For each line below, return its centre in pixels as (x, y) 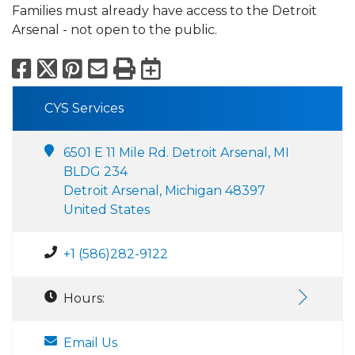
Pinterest (137, 68)
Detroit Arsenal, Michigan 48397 (164, 190)
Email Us (90, 342)
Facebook (90, 68)
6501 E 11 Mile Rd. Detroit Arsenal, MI (176, 152)
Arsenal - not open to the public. (116, 29)
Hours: (84, 298)
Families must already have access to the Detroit (164, 10)
